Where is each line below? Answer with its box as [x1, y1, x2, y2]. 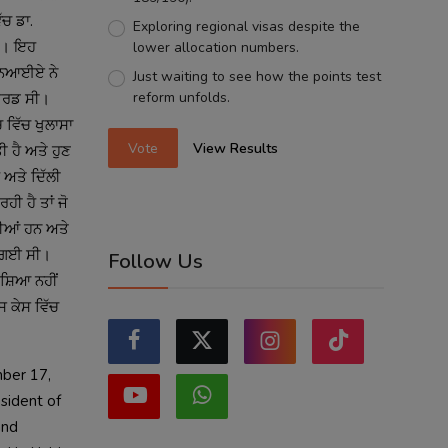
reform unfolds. [132, 88, 230, 107]
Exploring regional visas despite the [132, 17, 360, 36]
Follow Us [108, 248, 203, 276]
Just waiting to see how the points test [132, 67, 381, 86]
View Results [193, 138, 279, 158]
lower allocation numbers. [132, 38, 299, 57]
